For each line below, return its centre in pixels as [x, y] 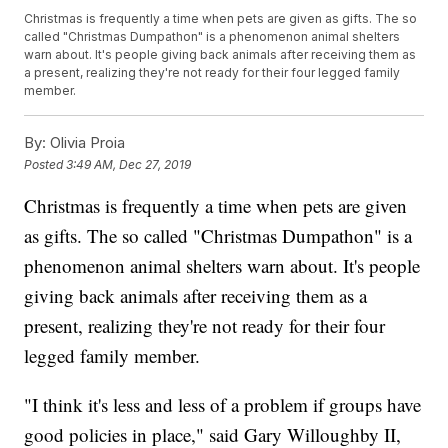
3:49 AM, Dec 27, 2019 [129, 164]
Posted [45, 164]
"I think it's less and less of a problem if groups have [223, 405]
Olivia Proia [86, 143]
